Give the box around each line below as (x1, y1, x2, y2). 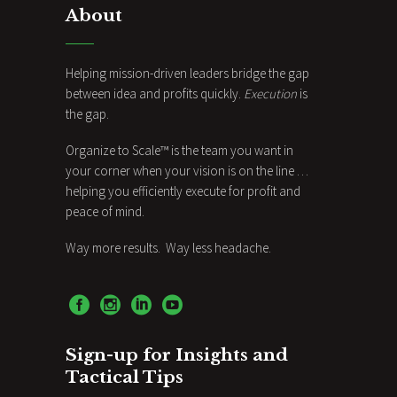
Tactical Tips (66, 366, 183, 387)
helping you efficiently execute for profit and (66, 182, 300, 199)
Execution (244, 84, 297, 102)
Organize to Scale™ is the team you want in (66, 141, 293, 159)
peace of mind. (66, 202, 147, 220)
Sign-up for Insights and (66, 344, 288, 365)
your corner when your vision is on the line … (66, 161, 308, 179)
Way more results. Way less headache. (66, 238, 271, 256)
